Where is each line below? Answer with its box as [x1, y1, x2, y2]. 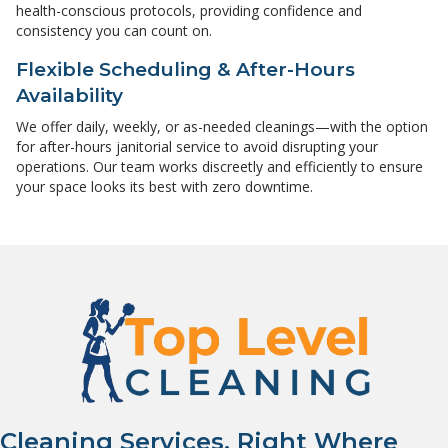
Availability [16, 84, 123, 108]
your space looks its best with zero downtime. [16, 177, 313, 197]
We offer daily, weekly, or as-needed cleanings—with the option [16, 117, 428, 137]
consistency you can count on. [16, 21, 212, 41]
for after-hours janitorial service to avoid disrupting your [16, 137, 378, 157]
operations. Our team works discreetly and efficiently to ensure [16, 157, 423, 177]
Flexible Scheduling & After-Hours [16, 58, 355, 82]
